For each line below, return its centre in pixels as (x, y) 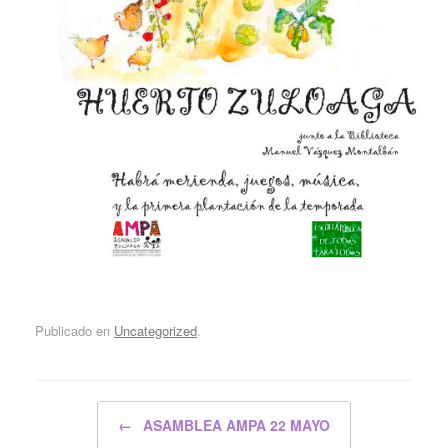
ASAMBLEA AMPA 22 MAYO (234, 425)
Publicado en (74, 331)
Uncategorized (155, 331)
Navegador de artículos (117, 411)
